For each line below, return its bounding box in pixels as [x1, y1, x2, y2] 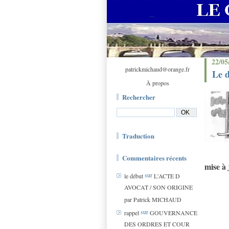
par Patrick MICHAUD [124, 195, 181, 203]
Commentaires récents [122, 153, 187, 163]
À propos [146, 79, 169, 87]
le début [124, 172, 143, 180]
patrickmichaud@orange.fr [125, 65, 190, 73]
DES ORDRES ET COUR [124, 220, 190, 228]
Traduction [122, 131, 154, 141]
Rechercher [122, 92, 155, 102]
